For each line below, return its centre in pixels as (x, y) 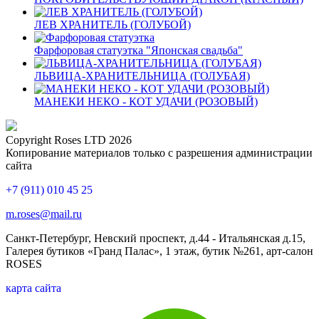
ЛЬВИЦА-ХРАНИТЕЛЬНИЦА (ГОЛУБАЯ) (142, 75)
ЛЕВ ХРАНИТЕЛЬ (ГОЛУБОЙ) (113, 24)
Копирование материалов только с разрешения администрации (159, 152)
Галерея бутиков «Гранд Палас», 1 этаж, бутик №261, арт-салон (159, 251)
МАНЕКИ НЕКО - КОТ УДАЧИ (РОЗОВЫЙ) (146, 101)
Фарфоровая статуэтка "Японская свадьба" (138, 50)
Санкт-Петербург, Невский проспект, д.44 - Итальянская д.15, (156, 238)
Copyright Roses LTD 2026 (69, 140)
